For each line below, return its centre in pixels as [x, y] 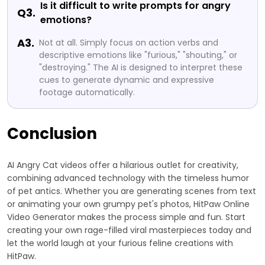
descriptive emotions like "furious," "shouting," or [138, 55]
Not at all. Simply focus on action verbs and [129, 43]
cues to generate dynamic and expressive [127, 80]
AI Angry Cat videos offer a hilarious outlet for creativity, [123, 165]
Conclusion [52, 134]
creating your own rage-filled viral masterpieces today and [129, 230]
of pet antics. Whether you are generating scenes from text [132, 191]
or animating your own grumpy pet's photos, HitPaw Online [128, 204]
